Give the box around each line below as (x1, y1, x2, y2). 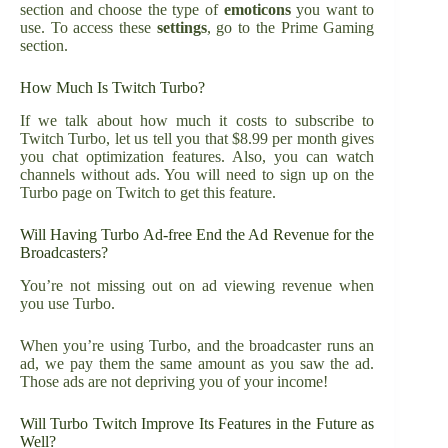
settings (156, 19, 207, 37)
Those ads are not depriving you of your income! (20, 373, 328, 391)
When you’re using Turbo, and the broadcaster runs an (20, 337, 375, 355)
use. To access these (20, 19, 157, 37)
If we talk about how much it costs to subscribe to (20, 112, 375, 130)
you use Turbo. (20, 295, 115, 313)
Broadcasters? (20, 244, 108, 262)
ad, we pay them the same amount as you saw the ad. (20, 355, 375, 373)
